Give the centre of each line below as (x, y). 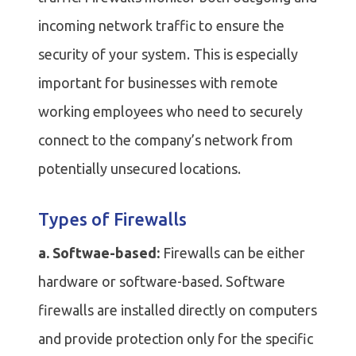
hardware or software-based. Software (162, 282)
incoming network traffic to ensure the (161, 26)
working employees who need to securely (170, 112)
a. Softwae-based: (99, 253)
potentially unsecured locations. (139, 169)
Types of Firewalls (112, 219)
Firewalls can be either (232, 253)
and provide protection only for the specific (176, 339)
